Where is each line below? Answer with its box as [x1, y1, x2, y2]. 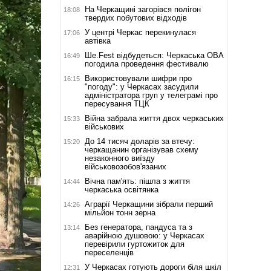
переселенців [84, 247, 134, 257]
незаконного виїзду [84, 153, 155, 163]
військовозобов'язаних [84, 162, 166, 171]
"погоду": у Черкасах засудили [84, 82, 198, 91]
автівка [84, 36, 111, 45]
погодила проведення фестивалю [84, 59, 209, 68]
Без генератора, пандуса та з [84, 222, 192, 232]
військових [84, 122, 124, 131]
